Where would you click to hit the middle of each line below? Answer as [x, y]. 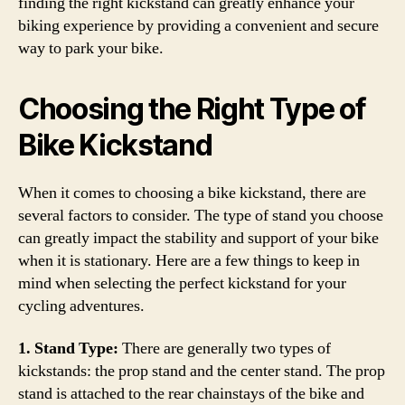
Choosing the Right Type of [192, 108]
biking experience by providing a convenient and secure [198, 25]
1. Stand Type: [68, 348]
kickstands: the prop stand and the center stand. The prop [202, 371]
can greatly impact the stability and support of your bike [198, 238]
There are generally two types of [225, 348]
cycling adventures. [81, 306]
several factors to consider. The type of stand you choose [201, 215]
